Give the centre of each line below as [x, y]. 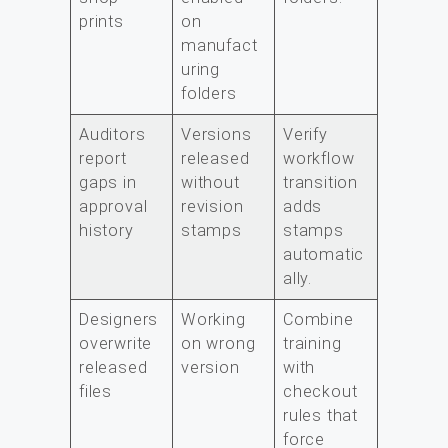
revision [212, 206]
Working [213, 319]
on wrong [218, 343]
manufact [219, 45]
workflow [319, 158]
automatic [324, 254]
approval [113, 206]
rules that [321, 415]
